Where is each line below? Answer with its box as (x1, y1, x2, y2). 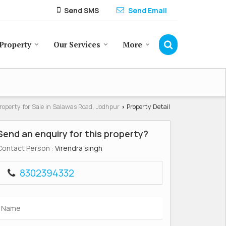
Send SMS (64, 5, 99, 15)
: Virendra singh (50, 143, 102, 153)
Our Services (53, 39, 100, 49)
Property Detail (125, 102, 170, 111)
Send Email (128, 5, 167, 15)
